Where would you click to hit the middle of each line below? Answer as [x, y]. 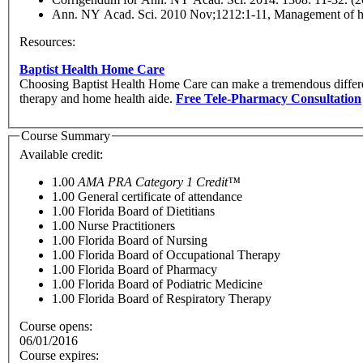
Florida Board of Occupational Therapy [179, 255]
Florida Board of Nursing [143, 241]
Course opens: [58, 327]
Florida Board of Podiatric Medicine [170, 284]
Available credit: [63, 155]
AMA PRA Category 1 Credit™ [159, 182]
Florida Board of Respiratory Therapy [175, 299]
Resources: [49, 41]
